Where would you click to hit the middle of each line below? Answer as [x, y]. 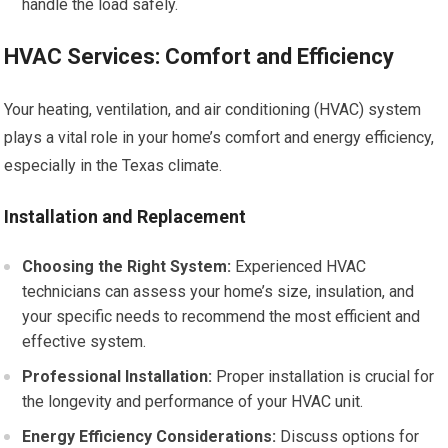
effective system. [84, 341]
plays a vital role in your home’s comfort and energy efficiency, [219, 137]
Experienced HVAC [299, 266]
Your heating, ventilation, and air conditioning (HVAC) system [213, 109]
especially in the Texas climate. [113, 165]
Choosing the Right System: [127, 266]
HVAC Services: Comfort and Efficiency [199, 56]
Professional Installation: [117, 376]
